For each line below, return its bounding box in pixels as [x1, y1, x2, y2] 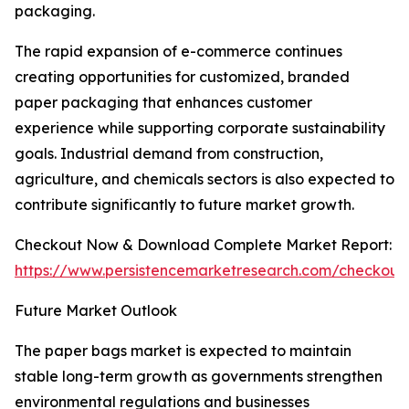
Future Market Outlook [15, 301, 177, 320]
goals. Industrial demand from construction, [15, 144, 323, 163]
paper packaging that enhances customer [15, 93, 312, 112]
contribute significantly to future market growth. [15, 195, 354, 215]
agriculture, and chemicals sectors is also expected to [15, 170, 394, 189]
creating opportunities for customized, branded [15, 68, 350, 87]
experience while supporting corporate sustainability [15, 119, 385, 138]
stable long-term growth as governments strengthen [15, 367, 383, 386]
